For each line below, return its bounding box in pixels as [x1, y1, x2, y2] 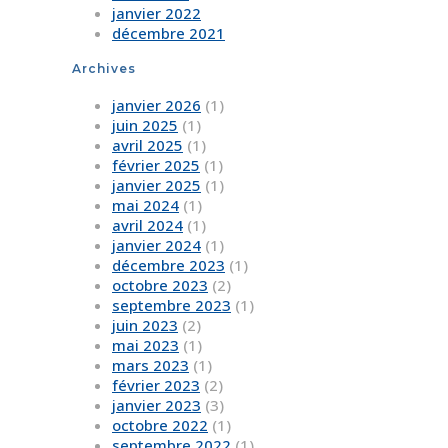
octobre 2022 [112, 415, 208, 436]
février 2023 [112, 375, 200, 396]
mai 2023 [112, 335, 179, 356]
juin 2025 [112, 115, 178, 136]
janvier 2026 [112, 95, 201, 116]
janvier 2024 [112, 235, 201, 256]
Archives [72, 61, 136, 77]
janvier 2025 [112, 175, 201, 196]
